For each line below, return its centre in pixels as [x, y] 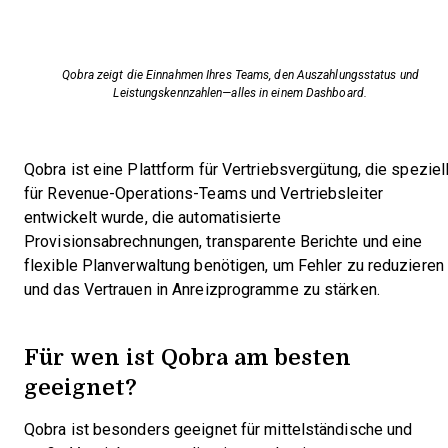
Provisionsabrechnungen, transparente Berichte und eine [223, 241]
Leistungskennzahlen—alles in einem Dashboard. [240, 93]
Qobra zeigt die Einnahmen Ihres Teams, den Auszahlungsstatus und [240, 75]
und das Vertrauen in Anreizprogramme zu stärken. [202, 289]
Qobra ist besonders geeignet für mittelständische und [218, 429]
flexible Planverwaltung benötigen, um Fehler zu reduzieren [234, 265]
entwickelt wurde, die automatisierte [152, 217]
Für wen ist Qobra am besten [187, 356]
